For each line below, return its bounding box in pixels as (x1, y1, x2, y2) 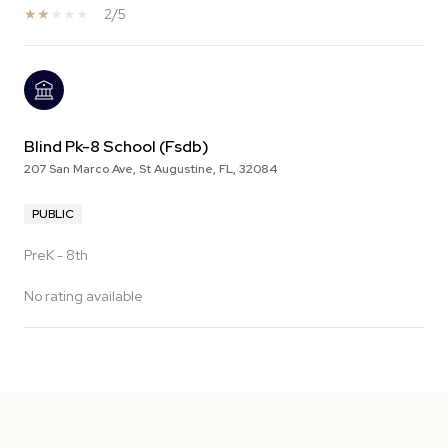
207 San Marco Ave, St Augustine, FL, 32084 (24, 161, 277, 178)
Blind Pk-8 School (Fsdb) (24, 136, 209, 158)
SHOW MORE (24, 376, 113, 395)
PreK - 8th (24, 246, 88, 265)
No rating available (24, 287, 143, 306)
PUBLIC (32, 206, 74, 223)
